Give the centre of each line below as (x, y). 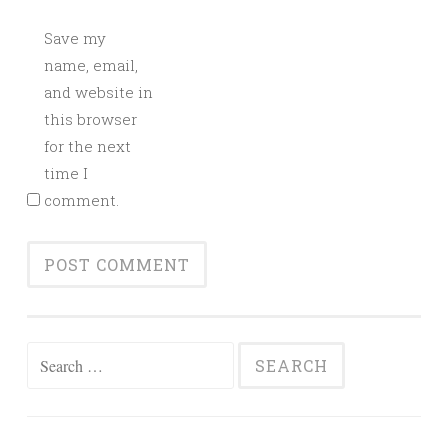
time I (66, 173)
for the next (87, 146)
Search (51, 356)
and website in (98, 92)
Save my (75, 38)
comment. (81, 200)
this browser (90, 119)
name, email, (91, 65)
